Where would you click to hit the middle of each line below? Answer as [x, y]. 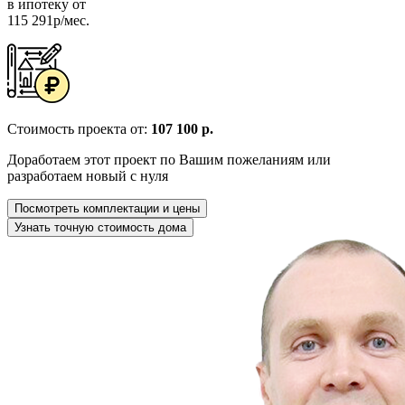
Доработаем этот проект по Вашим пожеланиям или [169, 159]
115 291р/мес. [48, 20]
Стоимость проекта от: [79, 128]
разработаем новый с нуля [88, 175]
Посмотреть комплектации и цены [107, 208]
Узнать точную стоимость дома [100, 227]
